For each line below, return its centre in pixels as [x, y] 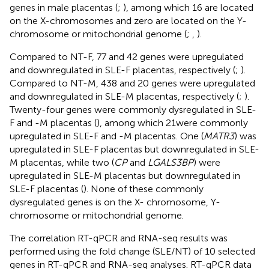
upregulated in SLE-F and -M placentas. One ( [107, 136]
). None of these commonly [144, 189]
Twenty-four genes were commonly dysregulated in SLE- [133, 109]
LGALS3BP [171, 162]
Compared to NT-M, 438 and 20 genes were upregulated [132, 83]
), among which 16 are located [188, 7]
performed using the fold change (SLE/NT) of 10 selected [132, 251]
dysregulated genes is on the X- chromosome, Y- [115, 202]
